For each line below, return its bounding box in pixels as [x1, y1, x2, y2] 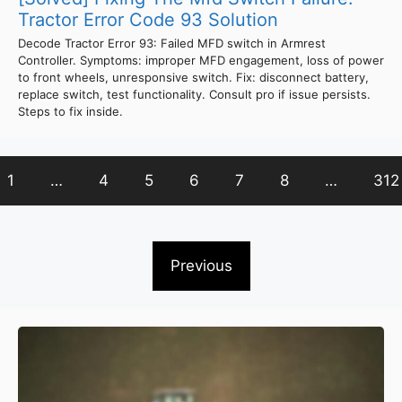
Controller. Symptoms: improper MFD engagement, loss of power [18, 52, 384, 67]
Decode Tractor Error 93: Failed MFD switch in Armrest [18, 35, 326, 50]
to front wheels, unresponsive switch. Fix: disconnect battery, [18, 69, 369, 84]
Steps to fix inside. [18, 103, 123, 118]
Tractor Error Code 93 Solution [18, 8, 278, 31]
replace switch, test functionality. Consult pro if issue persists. [18, 86, 371, 101]
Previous [170, 256, 232, 275]
